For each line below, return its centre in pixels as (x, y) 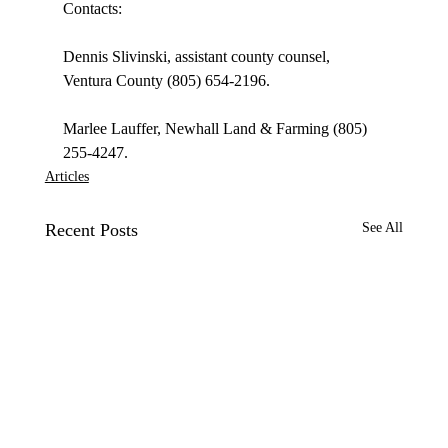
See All (383, 228)
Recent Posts (91, 230)
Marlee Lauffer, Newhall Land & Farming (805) (216, 129)
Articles (66, 177)
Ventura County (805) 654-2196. (166, 81)
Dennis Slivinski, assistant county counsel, (198, 57)
